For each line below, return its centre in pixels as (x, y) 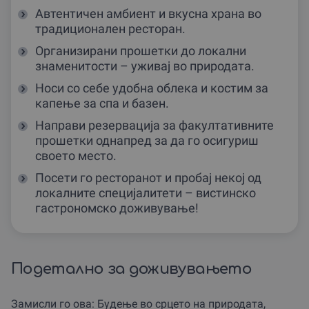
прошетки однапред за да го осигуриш (147, 141)
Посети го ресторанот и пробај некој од (148, 178)
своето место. (76, 156)
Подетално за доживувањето (131, 269)
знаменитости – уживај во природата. (145, 66)
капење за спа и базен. (102, 103)
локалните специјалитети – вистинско (146, 193)
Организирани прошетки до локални (141, 51)
